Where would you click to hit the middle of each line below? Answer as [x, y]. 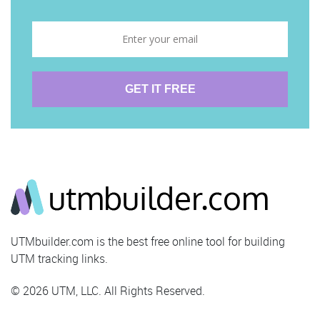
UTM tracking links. [59, 259]
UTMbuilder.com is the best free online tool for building [148, 242]
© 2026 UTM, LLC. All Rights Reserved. [108, 291]
